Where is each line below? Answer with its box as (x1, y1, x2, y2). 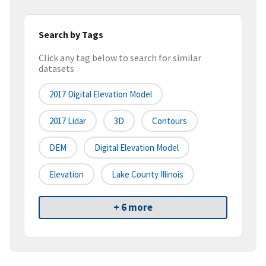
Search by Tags (39, 28, 103, 40)
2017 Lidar (49, 115, 86, 127)
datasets (39, 62, 74, 75)
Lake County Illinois (112, 169, 183, 180)
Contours (152, 115, 187, 127)
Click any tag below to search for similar (39, 52, 201, 64)
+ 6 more (113, 201, 153, 214)
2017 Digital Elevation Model (49, 88, 152, 100)
